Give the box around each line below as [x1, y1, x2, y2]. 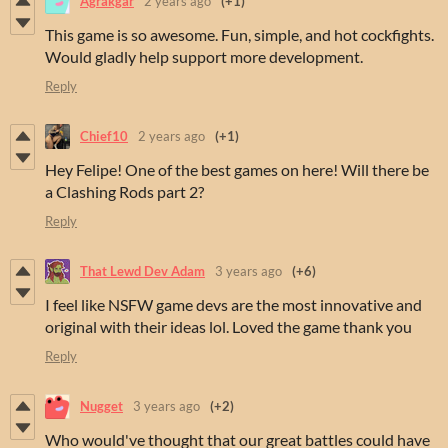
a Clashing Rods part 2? [45, 181, 204, 201]
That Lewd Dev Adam [80, 263, 205, 280]
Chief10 [80, 128, 128, 145]
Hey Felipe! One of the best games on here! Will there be [45, 159, 429, 179]
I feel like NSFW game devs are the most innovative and [45, 294, 422, 314]
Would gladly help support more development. [45, 46, 363, 66]
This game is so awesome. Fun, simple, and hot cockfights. [45, 24, 434, 44]
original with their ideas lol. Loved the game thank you [45, 316, 412, 336]
